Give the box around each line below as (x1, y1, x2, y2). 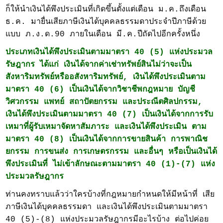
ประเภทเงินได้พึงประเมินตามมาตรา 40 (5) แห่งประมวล (5, 48, 213, 57)
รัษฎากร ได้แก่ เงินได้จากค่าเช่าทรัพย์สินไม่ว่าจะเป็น (5, 60, 192, 70)
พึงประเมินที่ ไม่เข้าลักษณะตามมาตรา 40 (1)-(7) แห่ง (5, 160, 216, 169)
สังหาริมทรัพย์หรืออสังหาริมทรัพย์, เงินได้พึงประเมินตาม (5, 73, 206, 82)
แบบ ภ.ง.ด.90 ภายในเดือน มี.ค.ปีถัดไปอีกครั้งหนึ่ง (5, 30, 201, 39)
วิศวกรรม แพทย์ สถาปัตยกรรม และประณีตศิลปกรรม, (5, 98, 203, 107)
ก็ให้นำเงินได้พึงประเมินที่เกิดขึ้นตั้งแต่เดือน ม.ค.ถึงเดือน (5, 5, 207, 14)
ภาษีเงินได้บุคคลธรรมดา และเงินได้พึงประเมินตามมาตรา (5, 203, 208, 212)
